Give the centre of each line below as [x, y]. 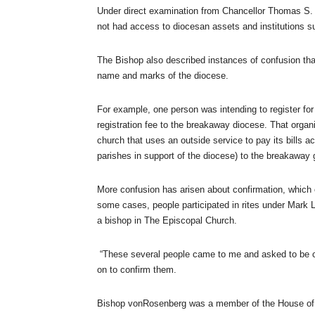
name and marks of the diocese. [163, 75]
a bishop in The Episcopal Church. [167, 220]
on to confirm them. [137, 269]
